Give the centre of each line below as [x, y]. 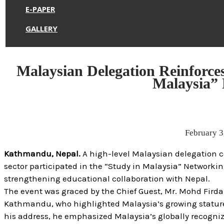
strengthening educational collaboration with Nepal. [107, 178]
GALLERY [41, 29]
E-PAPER [40, 9]
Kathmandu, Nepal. [42, 153]
